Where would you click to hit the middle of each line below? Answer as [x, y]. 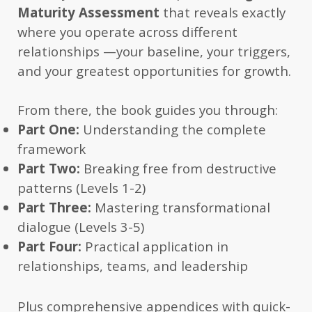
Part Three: [54, 207]
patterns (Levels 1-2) [81, 187]
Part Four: [49, 246]
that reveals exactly [223, 12]
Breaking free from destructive [178, 168]
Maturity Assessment [88, 12]
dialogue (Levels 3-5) [81, 226]
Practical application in [155, 246]
